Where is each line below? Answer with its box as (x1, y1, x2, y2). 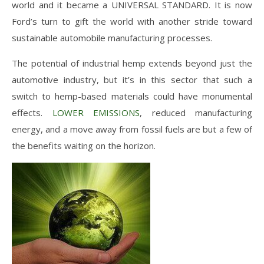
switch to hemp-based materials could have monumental (12, 90, 252, 102)
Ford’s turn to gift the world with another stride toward (12, 15, 252, 27)
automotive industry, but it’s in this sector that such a (12, 73, 252, 85)
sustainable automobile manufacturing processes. (12, 31, 212, 44)
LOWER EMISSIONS (52, 106, 140, 118)
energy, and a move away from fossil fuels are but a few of (12, 123, 252, 135)
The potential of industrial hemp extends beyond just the (12, 57, 252, 69)
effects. (12, 106, 52, 118)
